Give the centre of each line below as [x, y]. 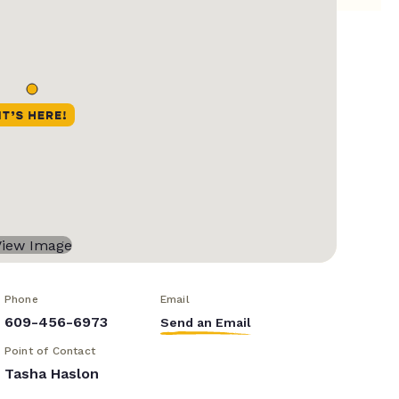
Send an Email [205, 323]
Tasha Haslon [51, 374]
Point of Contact [49, 351]
